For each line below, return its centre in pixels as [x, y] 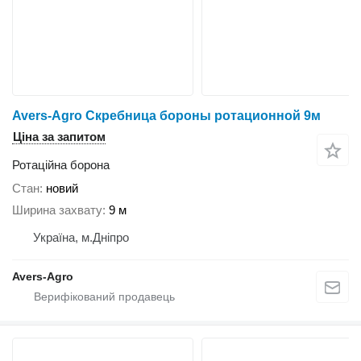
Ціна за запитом [59, 137]
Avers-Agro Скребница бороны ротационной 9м [166, 116]
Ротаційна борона [61, 165]
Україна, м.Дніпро [81, 237]
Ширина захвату [57, 210]
